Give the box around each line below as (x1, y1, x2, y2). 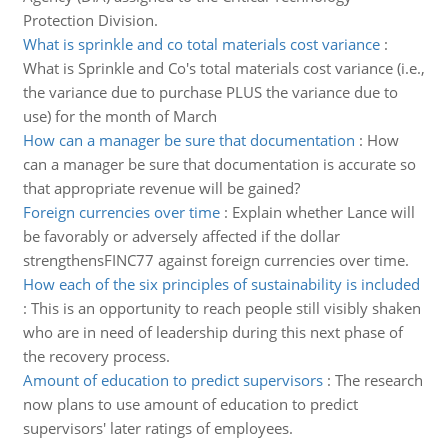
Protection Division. (22, 10, 158, 30)
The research (334, 370, 423, 390)
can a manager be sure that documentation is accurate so (22, 154, 416, 174)
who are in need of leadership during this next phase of (22, 322, 403, 342)
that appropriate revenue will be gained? (22, 178, 300, 198)
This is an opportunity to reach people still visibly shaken (30, 298, 421, 318)
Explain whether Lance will (231, 202, 415, 222)
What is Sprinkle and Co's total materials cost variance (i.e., (22, 58, 425, 78)
